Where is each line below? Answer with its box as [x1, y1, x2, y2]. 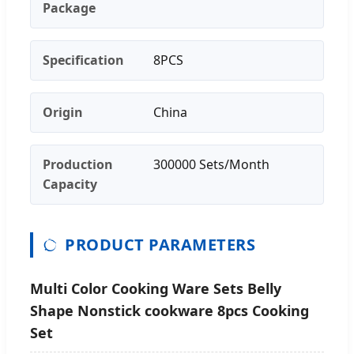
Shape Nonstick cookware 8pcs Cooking [30, 300, 309, 320]
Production [43, 155, 113, 173]
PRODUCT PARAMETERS [65, 233, 255, 255]
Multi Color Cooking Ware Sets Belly [30, 278, 281, 298]
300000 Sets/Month [153, 155, 269, 173]
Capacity [43, 175, 97, 193]
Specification [43, 51, 124, 69]
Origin [43, 103, 83, 121]
